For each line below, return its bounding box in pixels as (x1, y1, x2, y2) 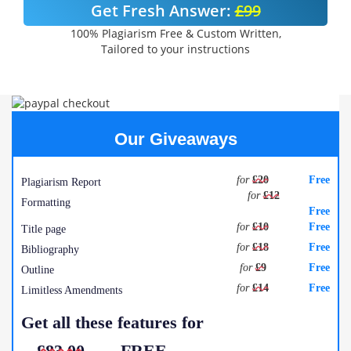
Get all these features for (21, 313, 204, 333)
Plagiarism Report (21, 176, 101, 189)
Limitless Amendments (21, 284, 122, 297)
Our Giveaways (114, 129, 237, 150)
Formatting (21, 197, 71, 209)
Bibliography (21, 244, 79, 256)
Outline (21, 264, 54, 277)
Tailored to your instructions (101, 42, 250, 56)
